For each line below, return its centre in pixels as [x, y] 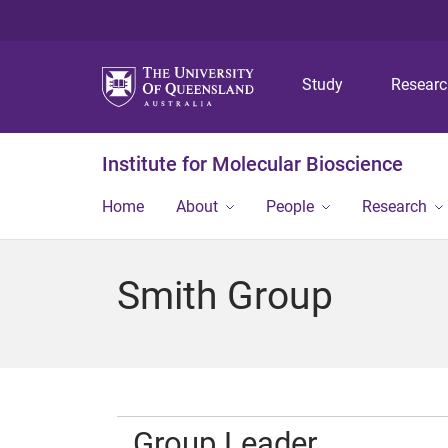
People [290, 206]
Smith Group [225, 296]
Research [394, 206]
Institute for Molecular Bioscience [252, 164]
